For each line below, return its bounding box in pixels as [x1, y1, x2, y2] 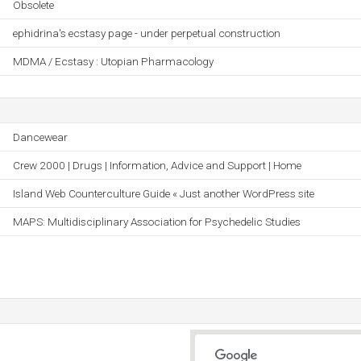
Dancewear [13, 131, 68, 143]
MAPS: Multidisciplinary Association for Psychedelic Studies [13, 215, 301, 228]
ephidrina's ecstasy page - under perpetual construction [13, 27, 280, 39]
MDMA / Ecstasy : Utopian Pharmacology [13, 55, 214, 68]
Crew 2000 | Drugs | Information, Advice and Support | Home [13, 159, 301, 172]
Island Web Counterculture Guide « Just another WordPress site [13, 187, 314, 200]
